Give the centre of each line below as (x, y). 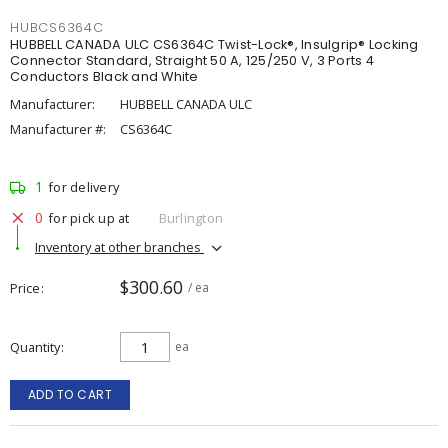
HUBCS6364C (57, 27)
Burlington (190, 217)
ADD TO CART (70, 394)
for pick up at (89, 217)
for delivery (83, 187)
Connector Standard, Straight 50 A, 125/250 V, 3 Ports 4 (192, 60)
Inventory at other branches (119, 246)
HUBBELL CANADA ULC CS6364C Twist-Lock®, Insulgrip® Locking (214, 44)
